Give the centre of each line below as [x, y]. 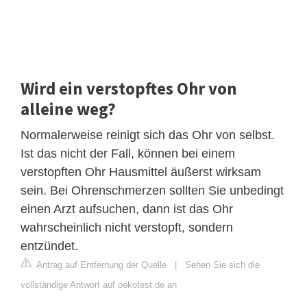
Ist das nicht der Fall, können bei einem [128, 153]
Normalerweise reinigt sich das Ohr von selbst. [148, 135]
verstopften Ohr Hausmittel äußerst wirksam [141, 172]
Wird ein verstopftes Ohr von [129, 88]
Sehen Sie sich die [222, 265]
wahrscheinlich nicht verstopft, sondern [127, 227]
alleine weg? [68, 109]
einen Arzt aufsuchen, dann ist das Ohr [127, 209]
